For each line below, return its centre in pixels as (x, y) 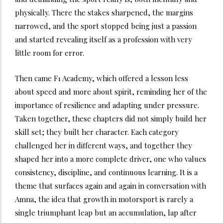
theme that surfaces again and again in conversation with (111, 185)
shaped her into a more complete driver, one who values (111, 159)
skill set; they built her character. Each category (97, 132)
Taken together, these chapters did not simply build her (111, 118)
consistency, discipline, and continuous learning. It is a (106, 172)
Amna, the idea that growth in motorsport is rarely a (104, 199)
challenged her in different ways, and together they (104, 145)
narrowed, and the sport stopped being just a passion (106, 26)
